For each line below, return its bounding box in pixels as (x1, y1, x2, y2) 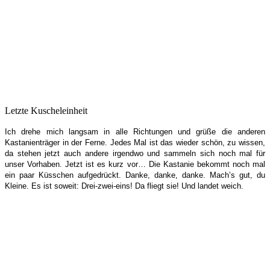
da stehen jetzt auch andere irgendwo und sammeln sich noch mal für (5, 148, 265, 158)
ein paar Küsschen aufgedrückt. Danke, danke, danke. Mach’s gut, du (5, 170, 265, 180)
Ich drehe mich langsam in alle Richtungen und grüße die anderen (5, 127, 265, 136)
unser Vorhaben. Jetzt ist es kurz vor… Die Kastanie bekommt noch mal (5, 159, 265, 169)
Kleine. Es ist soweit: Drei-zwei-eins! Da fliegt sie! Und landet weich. (5, 181, 243, 190)
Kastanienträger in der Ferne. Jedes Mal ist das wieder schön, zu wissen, (5, 137, 265, 147)
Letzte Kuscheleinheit (5, 105, 87, 116)
